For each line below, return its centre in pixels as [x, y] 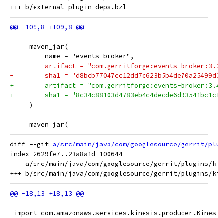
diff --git [31, 144]
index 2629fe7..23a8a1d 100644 [66, 154]
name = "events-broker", [72, 56]
